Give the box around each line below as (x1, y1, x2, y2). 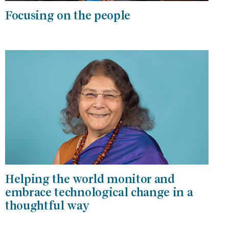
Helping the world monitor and (5, 172, 175, 186)
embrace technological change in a (5, 185, 193, 199)
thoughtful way (5, 198, 89, 212)
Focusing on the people (5, 8, 130, 22)
